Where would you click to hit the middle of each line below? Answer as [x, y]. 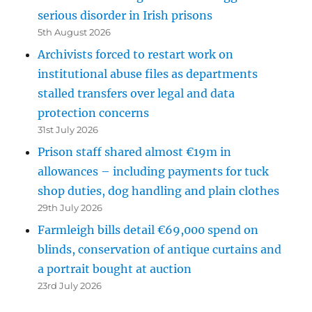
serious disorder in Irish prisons [125, 16]
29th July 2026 [70, 208]
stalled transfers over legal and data [136, 94]
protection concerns [94, 113]
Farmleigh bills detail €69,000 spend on [148, 230]
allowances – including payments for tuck [154, 172]
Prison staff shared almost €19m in [135, 152]
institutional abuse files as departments [148, 74]
